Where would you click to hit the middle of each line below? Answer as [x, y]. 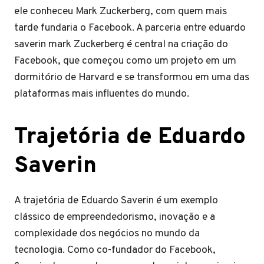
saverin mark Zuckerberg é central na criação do [121, 44]
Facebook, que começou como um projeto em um [125, 61]
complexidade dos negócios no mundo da [107, 234]
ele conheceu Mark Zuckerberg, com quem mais [121, 11]
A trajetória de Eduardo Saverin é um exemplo [116, 201]
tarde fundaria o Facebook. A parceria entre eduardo [130, 28]
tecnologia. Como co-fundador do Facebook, [115, 250]
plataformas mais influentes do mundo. [102, 94]
